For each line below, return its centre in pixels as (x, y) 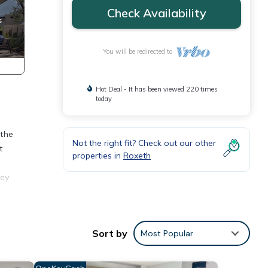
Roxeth (137, 156)
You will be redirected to (140, 51)
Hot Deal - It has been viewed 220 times (157, 89)
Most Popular (167, 233)
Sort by (110, 233)
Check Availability (156, 13)
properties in (98, 156)
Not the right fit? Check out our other (144, 143)
